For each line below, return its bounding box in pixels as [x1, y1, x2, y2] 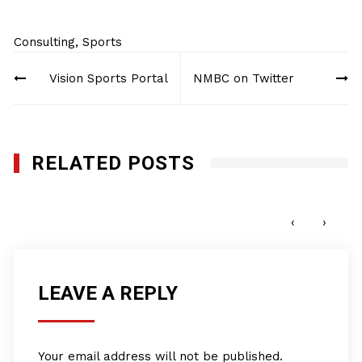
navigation [13, 78, 106, 100]
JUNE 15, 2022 [38, 206, 104, 217]
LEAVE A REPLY [38, 282, 179, 305]
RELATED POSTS [32, 152, 196, 175]
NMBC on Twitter [192, 71, 294, 86]
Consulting [14, 35, 76, 49]
